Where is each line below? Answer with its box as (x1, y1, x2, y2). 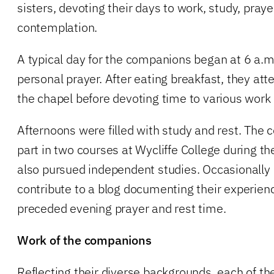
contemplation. (17, 18, 98, 35)
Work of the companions (17, 231, 152, 248)
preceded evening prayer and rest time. (17, 199, 226, 217)
